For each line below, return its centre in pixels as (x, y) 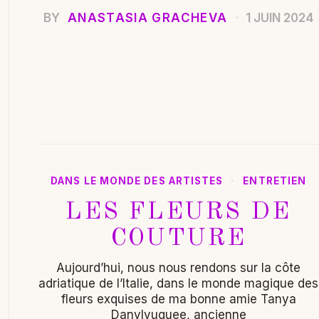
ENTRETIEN (275, 181)
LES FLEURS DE (178, 212)
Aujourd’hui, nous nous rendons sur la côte (179, 267)
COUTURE (178, 238)
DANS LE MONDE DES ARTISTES (137, 181)
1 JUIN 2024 (278, 17)
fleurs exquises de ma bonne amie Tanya (178, 299)
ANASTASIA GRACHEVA (147, 17)
